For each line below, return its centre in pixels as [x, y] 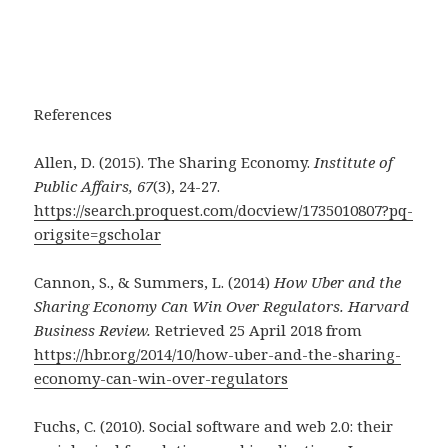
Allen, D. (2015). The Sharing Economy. [174, 162]
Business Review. [93, 330]
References [73, 114]
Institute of [354, 162]
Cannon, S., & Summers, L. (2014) [154, 282]
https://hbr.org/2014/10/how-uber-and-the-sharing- [218, 354]
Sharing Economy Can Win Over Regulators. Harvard [222, 306]
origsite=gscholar [98, 234]
